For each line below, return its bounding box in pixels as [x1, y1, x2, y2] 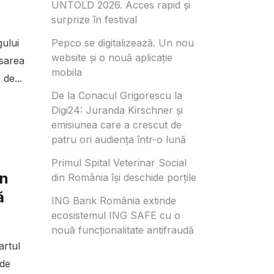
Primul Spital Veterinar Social [51, 156, 187, 169]
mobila [51, 65, 82, 78]
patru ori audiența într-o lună [51, 133, 186, 146]
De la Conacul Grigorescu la [51, 89, 182, 102]
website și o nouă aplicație [51, 51, 172, 64]
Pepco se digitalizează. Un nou [51, 36, 194, 49]
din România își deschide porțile [51, 171, 196, 183]
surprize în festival [51, 13, 137, 26]
